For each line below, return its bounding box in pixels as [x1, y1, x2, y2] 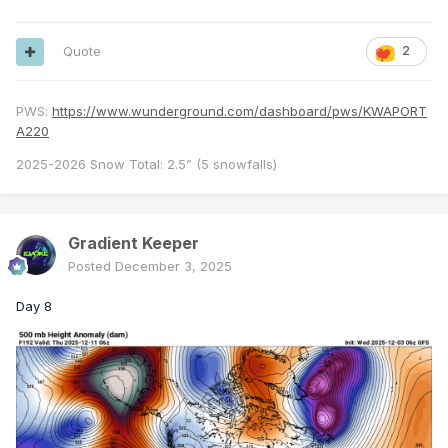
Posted [68, 258, 115, 275]
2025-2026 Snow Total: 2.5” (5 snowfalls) [16, 156, 277, 173]
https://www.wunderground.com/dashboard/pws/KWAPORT [52, 103, 427, 120]
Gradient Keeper [68, 233, 199, 254]
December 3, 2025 [115, 258, 232, 275]
